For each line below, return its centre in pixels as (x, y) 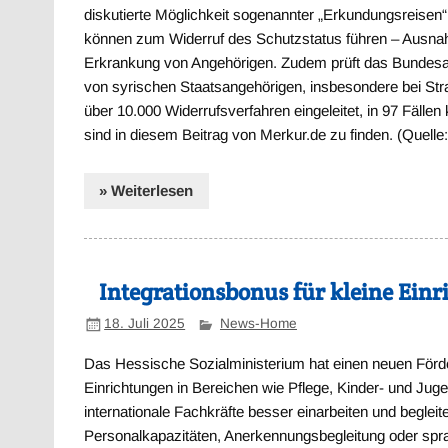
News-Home (258, 324)
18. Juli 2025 (145, 324)
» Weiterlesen (146, 191)
